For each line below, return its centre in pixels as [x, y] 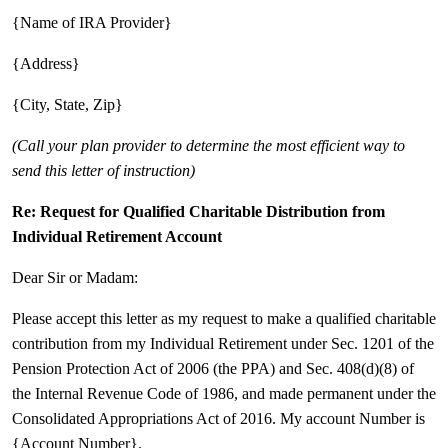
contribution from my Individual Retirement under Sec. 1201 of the [223, 343]
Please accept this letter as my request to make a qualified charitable [224, 318]
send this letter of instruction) [103, 170]
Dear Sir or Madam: [75, 277]
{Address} [46, 63]
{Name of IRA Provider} [92, 22]
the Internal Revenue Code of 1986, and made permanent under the [224, 393]
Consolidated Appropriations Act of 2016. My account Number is [218, 418]
